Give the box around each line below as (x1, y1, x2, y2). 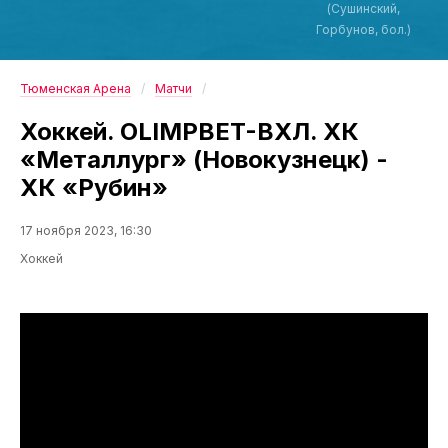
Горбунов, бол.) (315, 21, 411, 37)
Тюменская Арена (20, 80, 131, 96)
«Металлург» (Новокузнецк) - (20, 144, 388, 174)
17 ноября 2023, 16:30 (20, 222, 152, 238)
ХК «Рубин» (20, 172, 168, 202)
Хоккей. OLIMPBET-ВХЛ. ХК (20, 116, 359, 146)
